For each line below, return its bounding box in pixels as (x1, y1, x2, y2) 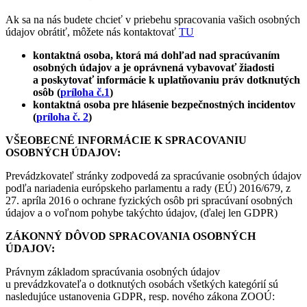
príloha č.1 (60, 86, 110, 98)
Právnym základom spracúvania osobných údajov (5, 265, 220, 278)
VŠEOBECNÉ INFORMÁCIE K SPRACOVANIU (5, 134, 247, 146)
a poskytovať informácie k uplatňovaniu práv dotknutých (33, 73, 300, 86)
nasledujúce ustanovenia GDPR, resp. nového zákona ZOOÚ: (5, 290, 275, 302)
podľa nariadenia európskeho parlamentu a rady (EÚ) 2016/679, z (5, 182, 291, 194)
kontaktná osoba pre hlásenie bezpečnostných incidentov (33, 98, 295, 110)
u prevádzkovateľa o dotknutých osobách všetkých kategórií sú (5, 278, 278, 290)
